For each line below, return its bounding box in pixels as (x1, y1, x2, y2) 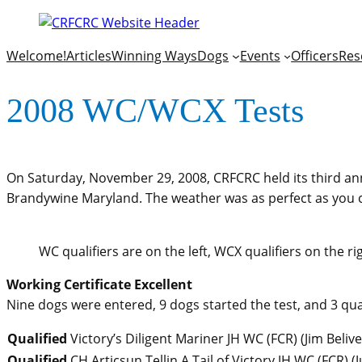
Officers (291, 47, 339, 65)
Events (239, 47, 280, 65)
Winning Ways (112, 47, 197, 65)
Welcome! (6, 47, 66, 65)
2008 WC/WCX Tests (6, 91, 304, 129)
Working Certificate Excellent (6, 276, 192, 294)
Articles (66, 47, 112, 65)
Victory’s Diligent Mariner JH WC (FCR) (70, 330, 297, 348)
